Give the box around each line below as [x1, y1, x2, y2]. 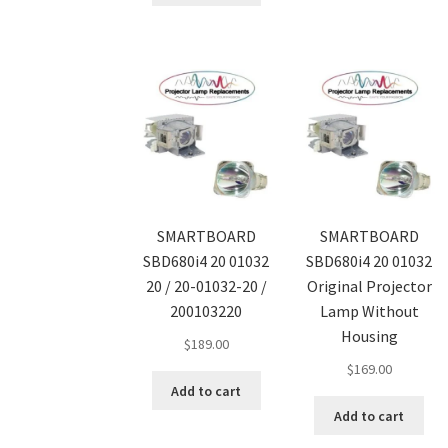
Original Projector [306, 276, 432, 297]
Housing [340, 326, 398, 347]
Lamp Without [319, 301, 419, 322]
